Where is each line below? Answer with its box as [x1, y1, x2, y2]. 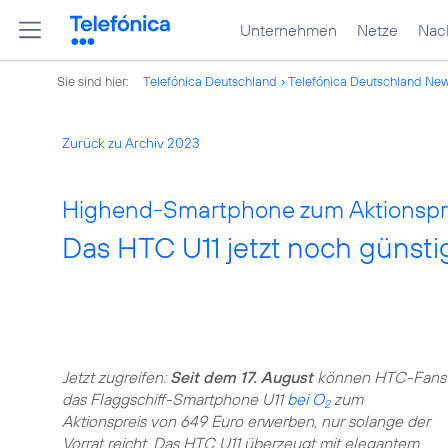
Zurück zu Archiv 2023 [62, 134, 200, 152]
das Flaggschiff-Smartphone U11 [62, 389, 287, 409]
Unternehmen [240, 20, 337, 40]
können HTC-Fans [313, 367, 446, 387]
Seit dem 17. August [170, 367, 313, 387]
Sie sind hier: [57, 73, 132, 89]
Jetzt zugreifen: [62, 367, 170, 387]
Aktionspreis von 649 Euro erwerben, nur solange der [62, 411, 430, 431]
